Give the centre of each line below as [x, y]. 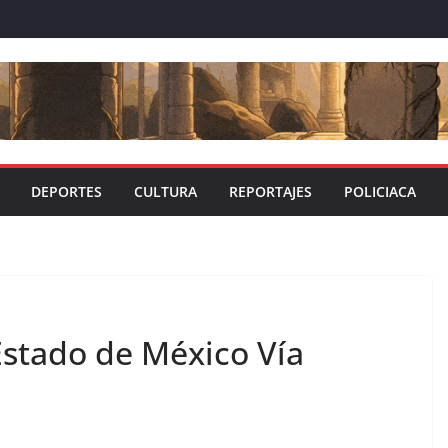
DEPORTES [66, 192]
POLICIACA [380, 192]
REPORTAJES [270, 192]
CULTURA [165, 192]
